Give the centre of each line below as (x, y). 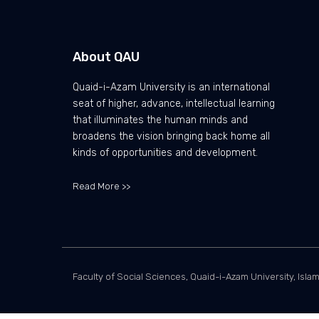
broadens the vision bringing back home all (171, 136)
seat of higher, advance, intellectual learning (174, 103)
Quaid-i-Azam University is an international (171, 87)
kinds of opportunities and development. (165, 152)
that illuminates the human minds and (160, 120)
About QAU (106, 57)
